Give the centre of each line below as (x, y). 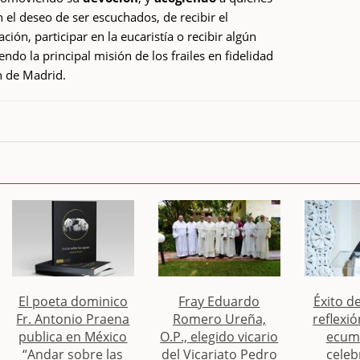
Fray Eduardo (219, 301)
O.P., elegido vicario (219, 336)
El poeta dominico (73, 301)
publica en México (73, 336)
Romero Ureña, (219, 319)
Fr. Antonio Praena (73, 319)
